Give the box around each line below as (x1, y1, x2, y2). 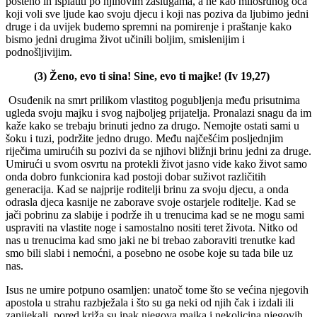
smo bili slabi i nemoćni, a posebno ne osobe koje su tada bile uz (6, 246, 293, 259)
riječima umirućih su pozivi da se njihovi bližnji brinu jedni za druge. (6, 144, 311, 157)
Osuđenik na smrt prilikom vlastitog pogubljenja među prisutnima (8, 93, 300, 106)
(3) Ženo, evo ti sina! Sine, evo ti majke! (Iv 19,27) (34, 69, 270, 82)
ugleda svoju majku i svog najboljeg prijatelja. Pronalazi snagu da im (6, 106, 311, 119)
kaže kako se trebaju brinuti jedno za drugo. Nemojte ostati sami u (6, 119, 299, 132)
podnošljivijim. (6, 45, 72, 58)
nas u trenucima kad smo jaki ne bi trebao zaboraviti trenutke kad (6, 234, 295, 246)
